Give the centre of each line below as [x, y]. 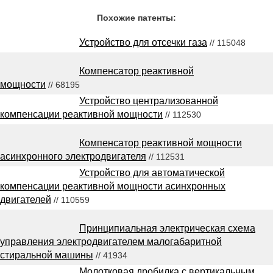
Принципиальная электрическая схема [167, 228]
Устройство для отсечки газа [143, 42]
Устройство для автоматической [152, 172]
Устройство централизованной [149, 101]
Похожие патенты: [136, 17]
